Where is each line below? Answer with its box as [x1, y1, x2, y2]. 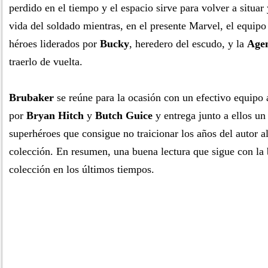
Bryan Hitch [26, 109, 84, 121]
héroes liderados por [9, 38, 100, 50]
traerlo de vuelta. [9, 56, 83, 68]
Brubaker [9, 92, 54, 103]
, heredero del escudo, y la [129, 38, 247, 50]
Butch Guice [95, 109, 153, 121]
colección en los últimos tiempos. [9, 163, 154, 175]
